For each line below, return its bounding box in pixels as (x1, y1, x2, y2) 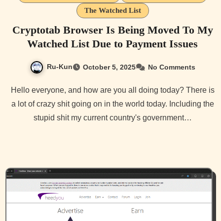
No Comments (147, 63, 195, 72)
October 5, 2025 (82, 63, 136, 72)
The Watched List (84, 6, 141, 15)
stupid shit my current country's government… (33, 113, 192, 122)
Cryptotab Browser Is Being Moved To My (12, 24, 213, 37)
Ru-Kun (46, 63, 73, 71)
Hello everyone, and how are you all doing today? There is (10, 86, 17, 95)
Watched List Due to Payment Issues (27, 37, 198, 50)
